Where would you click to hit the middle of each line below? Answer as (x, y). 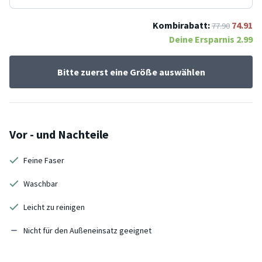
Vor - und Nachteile (59, 134)
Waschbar (41, 183)
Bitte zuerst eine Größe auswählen (131, 72)
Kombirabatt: (181, 25)
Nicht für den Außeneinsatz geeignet (87, 230)
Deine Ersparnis (203, 39)
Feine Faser (44, 160)
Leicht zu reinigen (54, 207)
